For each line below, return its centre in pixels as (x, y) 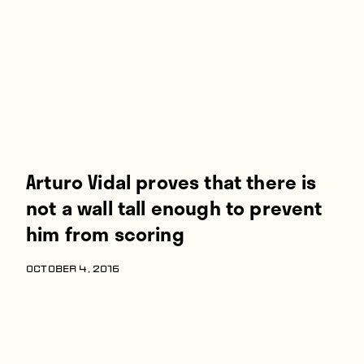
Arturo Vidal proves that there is (171, 182)
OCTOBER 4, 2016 (73, 270)
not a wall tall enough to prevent (174, 208)
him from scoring (105, 234)
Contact (56, 65)
